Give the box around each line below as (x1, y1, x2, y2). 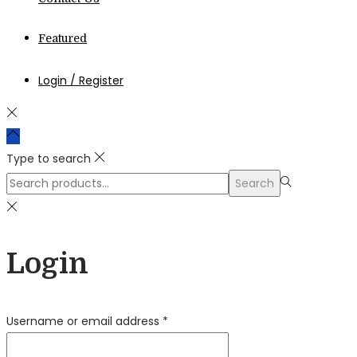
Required (167, 312, 216, 329)
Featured (38, 32, 87, 45)
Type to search (6, 151, 91, 167)
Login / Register (38, 73, 124, 89)
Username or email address (6, 313, 163, 330)
